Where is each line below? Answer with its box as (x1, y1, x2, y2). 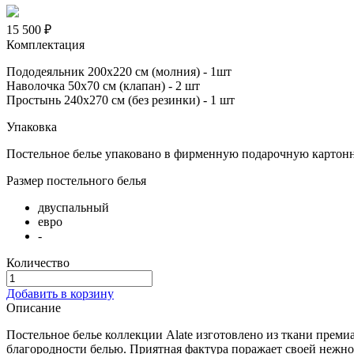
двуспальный (38, 200, 109, 214)
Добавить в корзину (6, 286, 114, 300)
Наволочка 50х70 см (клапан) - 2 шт (6, 78, 200, 92)
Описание (6, 300, 61, 314)
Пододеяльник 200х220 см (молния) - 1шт (6, 64, 232, 78)
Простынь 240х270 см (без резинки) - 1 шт (6, 92, 235, 107)
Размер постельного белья (6, 173, 146, 187)
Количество (6, 255, 70, 269)
